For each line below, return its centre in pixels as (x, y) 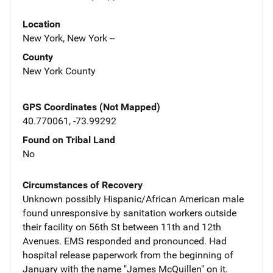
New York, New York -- (69, 38)
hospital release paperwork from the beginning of (128, 255)
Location (41, 24)
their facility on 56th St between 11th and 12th (122, 227)
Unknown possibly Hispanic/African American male (133, 199)
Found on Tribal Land (69, 140)
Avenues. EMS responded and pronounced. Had (125, 241)
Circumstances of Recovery (83, 185)
